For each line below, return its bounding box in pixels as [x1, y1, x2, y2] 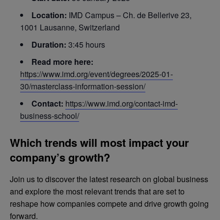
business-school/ [20, 110, 79, 122]
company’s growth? [10, 149, 110, 165]
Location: [31, 9, 69, 21]
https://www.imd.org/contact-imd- [65, 98, 178, 110]
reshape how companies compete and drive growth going [10, 197, 209, 209]
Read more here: [31, 56, 93, 68]
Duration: [31, 39, 66, 51]
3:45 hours [66, 39, 105, 51]
